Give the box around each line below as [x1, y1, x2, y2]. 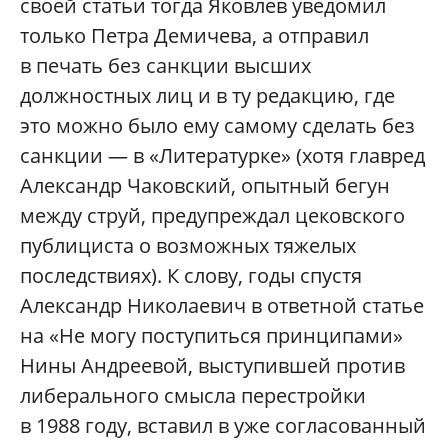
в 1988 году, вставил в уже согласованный [20, 412, 426, 440]
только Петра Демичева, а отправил [20, 22, 369, 50]
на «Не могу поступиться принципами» [20, 322, 403, 350]
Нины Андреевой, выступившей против [20, 352, 405, 380]
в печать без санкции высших [20, 52, 311, 80]
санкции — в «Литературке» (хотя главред [20, 142, 425, 170]
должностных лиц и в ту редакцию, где [20, 82, 395, 110]
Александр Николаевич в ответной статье [20, 292, 424, 320]
